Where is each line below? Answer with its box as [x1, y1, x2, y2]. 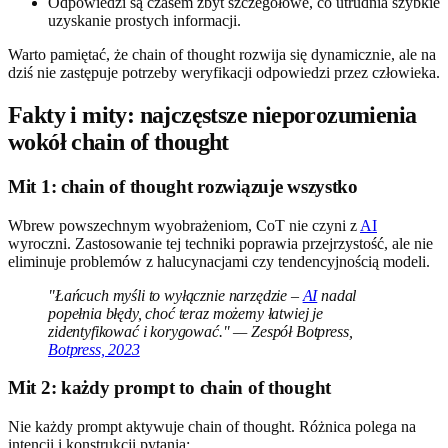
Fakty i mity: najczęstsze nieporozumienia [8, 101, 417, 128]
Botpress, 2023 [48, 340, 140, 358]
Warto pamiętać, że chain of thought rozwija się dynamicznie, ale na [8, 46, 436, 64]
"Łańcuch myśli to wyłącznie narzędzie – [48, 286, 303, 304]
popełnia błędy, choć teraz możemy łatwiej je [48, 304, 323, 322]
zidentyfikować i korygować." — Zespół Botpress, [48, 322, 353, 340]
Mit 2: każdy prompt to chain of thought [8, 377, 332, 399]
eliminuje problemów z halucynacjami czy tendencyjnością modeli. [8, 252, 430, 270]
